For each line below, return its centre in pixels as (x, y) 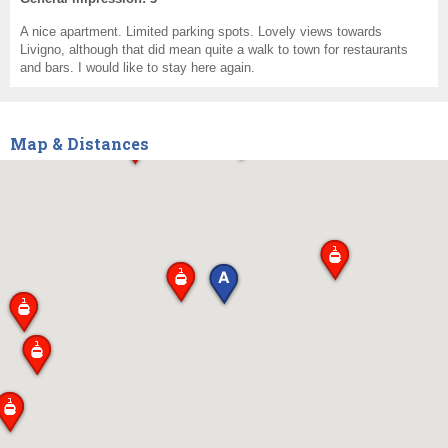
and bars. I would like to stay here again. (137, 68)
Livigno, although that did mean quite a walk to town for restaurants (214, 50)
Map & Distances (79, 144)
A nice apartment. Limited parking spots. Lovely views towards (201, 32)
